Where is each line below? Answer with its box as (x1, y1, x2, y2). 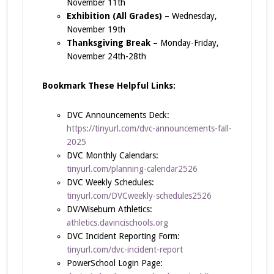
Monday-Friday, (160, 37, 219, 48)
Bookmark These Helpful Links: (42, 80, 176, 91)
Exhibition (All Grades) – (66, 10, 172, 21)
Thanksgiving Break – (66, 37, 160, 48)
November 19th (66, 24, 125, 34)
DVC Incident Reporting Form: (66, 231, 180, 241)
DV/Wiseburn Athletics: (66, 204, 152, 214)
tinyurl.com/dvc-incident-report (66, 244, 183, 254)
